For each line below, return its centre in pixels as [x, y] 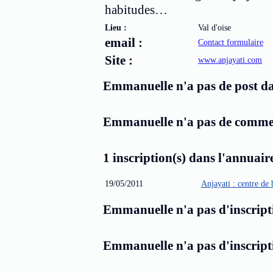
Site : [119, 60]
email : [124, 43]
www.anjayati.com [230, 60]
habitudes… [136, 10]
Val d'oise [214, 28]
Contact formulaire [231, 42]
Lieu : [116, 28]
